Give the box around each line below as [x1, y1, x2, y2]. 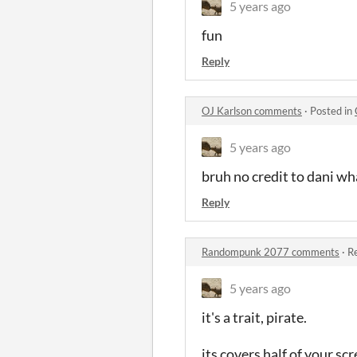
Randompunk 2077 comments [202, 245, 339, 258]
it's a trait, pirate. [202, 308, 307, 326]
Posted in [310, 104, 355, 117]
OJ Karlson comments [202, 104, 302, 117]
